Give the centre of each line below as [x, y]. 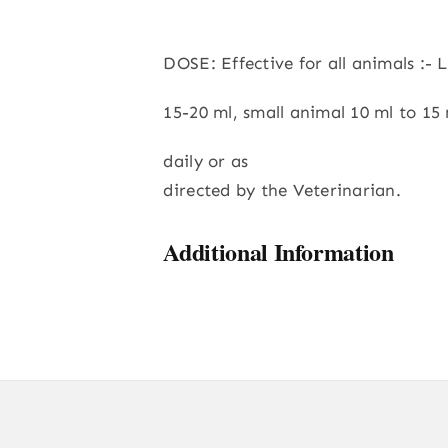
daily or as [206, 161]
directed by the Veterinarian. [282, 190]
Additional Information [278, 252]
